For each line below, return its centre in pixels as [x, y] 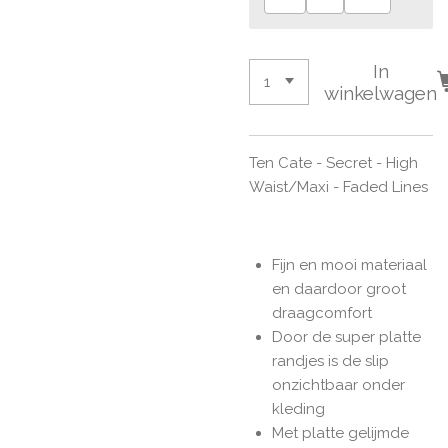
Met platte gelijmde [340, 433]
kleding [298, 409]
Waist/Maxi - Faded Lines [338, 187]
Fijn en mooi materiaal [349, 265]
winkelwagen [381, 92]
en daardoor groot [338, 289]
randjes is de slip [330, 361]
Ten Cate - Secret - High [333, 163]
